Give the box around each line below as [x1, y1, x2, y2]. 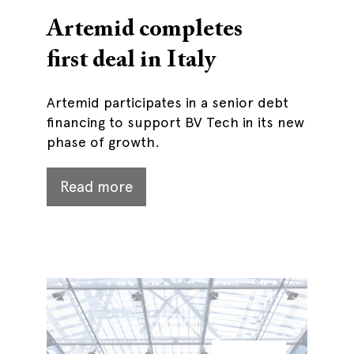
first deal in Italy [47, 49, 216, 73]
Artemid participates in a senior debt [47, 94, 288, 111]
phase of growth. [47, 134, 160, 150]
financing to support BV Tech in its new [47, 114, 304, 130]
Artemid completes [47, 18, 243, 42]
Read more [60, 178, 133, 196]
